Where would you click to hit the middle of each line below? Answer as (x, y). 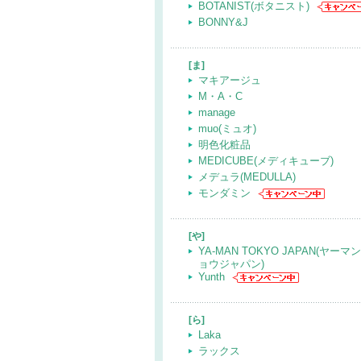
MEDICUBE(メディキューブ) (266, 161)
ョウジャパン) (231, 264)
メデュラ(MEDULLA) (247, 177)
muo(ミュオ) (227, 129)
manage (217, 112)
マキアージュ (230, 80)
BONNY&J (223, 22)
